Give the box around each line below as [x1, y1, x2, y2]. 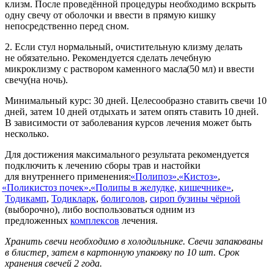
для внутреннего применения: [5, 171, 133, 182]
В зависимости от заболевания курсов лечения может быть [5, 117, 251, 128]
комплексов [70, 215, 119, 226]
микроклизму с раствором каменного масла [5, 63, 190, 74]
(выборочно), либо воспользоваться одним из [5, 204, 194, 215]
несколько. [5, 128, 49, 139]
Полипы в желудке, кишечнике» [95, 182, 232, 193]
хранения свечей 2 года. [5, 257, 102, 268]
